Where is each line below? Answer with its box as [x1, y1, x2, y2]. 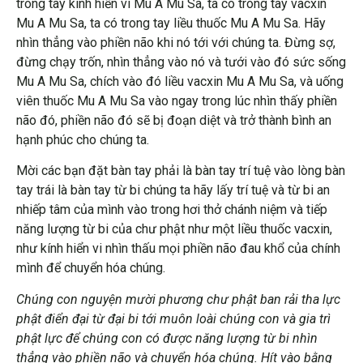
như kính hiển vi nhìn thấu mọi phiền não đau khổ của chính [16, 241, 340, 257]
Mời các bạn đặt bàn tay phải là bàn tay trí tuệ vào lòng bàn [16, 163, 345, 179]
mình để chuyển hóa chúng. [16, 260, 165, 276]
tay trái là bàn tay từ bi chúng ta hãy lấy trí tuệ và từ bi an [16, 182, 330, 199]
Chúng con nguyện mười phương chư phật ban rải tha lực [16, 291, 340, 307]
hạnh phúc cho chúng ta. [16, 132, 149, 148]
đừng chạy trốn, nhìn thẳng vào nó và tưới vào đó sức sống [16, 54, 346, 70]
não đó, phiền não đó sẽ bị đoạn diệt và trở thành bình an [16, 113, 331, 129]
